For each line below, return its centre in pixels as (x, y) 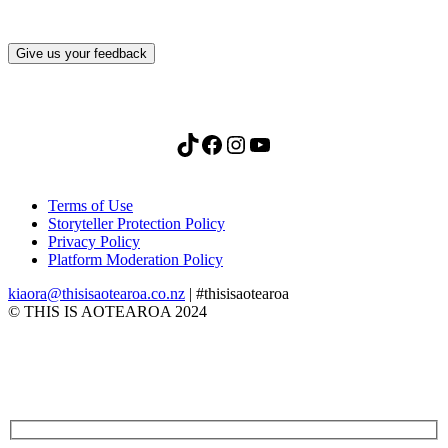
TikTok (181, 143)
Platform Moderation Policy (135, 260)
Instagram (232, 143)
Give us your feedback (81, 54)
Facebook (205, 143)
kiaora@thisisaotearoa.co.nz (96, 294)
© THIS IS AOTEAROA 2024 (107, 312)
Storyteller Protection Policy (136, 224)
